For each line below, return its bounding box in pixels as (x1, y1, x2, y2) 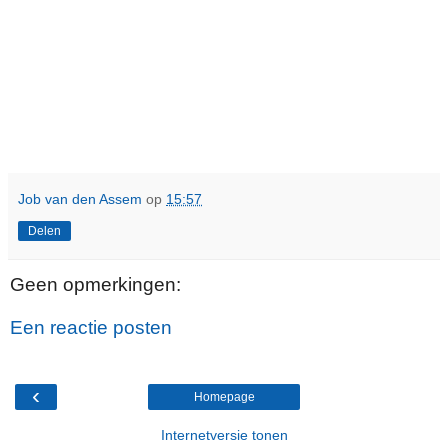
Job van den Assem (18, 190, 142, 207)
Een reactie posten (10, 317, 172, 339)
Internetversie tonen (160, 426, 288, 443)
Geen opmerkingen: (10, 273, 181, 295)
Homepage (193, 389, 255, 404)
